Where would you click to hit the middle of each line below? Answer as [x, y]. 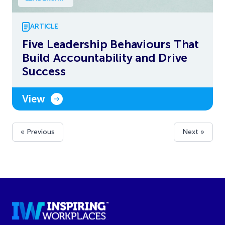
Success [44, 71]
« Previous [38, 132]
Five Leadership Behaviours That [110, 44]
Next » [193, 132]
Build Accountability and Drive [105, 58]
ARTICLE [44, 27]
